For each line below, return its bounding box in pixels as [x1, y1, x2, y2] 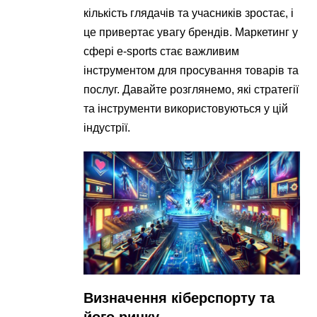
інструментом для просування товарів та [83, 64, 299, 76]
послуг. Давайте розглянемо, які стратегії [83, 83, 299, 96]
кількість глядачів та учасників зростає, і [83, 7, 294, 19]
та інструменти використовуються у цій [83, 103, 289, 115]
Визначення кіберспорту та [83, 290, 275, 306]
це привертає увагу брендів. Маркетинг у [83, 26, 299, 38]
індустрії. [83, 122, 131, 134]
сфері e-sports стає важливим [83, 45, 240, 57]
